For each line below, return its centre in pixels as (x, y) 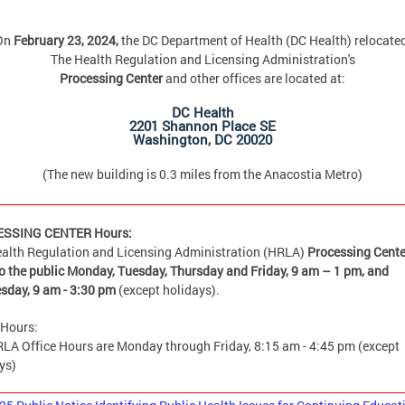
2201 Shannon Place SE (202, 126)
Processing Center (113, 79)
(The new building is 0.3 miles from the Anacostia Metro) (202, 174)
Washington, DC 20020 (202, 140)
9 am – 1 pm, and (340, 271)
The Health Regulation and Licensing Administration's (202, 60)
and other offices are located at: (255, 79)
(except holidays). (169, 290)
